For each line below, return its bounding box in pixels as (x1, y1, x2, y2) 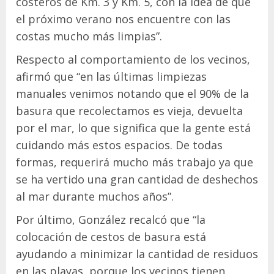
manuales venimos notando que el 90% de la (16, 86, 249, 102)
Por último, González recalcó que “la (16, 212, 206, 228)
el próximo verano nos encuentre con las (16, 12, 231, 27)
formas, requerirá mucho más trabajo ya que (16, 155, 253, 170)
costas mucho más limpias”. (16, 29, 162, 44)
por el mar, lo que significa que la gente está (16, 120, 251, 136)
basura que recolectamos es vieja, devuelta (16, 103, 243, 119)
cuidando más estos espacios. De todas (16, 138, 223, 153)
